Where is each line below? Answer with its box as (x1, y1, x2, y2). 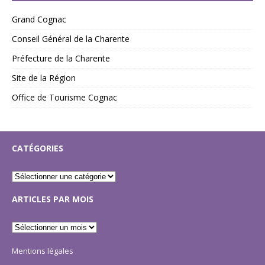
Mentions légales (12, 245, 73, 257)
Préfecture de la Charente (12, 53, 110, 64)
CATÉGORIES (12, 143, 63, 154)
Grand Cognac (12, 14, 66, 25)
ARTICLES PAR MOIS (12, 193, 93, 205)
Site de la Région (12, 72, 76, 84)
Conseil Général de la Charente (12, 33, 130, 45)
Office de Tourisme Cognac (12, 92, 117, 104)
